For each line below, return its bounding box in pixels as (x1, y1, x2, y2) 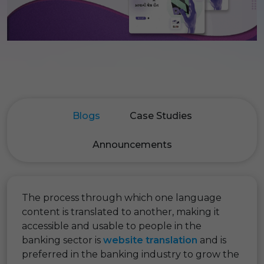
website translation (103, 234, 197, 246)
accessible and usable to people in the (22, 220, 202, 232)
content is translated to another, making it (22, 206, 220, 217)
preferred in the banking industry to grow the (22, 248, 239, 260)
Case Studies (129, 110, 192, 121)
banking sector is (22, 234, 103, 246)
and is (197, 234, 226, 246)
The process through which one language (22, 192, 222, 203)
